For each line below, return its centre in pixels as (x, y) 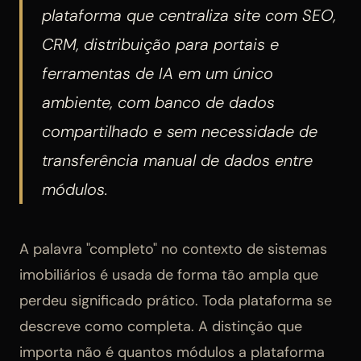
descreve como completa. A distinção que (161, 327)
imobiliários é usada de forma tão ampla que (169, 275)
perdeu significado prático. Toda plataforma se (176, 301)
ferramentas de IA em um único (158, 74)
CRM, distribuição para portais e (160, 45)
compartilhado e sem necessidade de (180, 132)
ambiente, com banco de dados (158, 103)
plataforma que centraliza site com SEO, (189, 16)
